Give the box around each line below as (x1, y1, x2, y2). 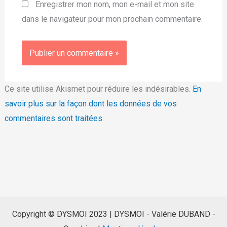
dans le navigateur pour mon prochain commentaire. (21, 14, 203, 24)
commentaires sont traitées (4, 113, 102, 123)
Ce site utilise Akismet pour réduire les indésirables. (4, 84, 193, 94)
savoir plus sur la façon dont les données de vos (4, 98, 177, 108)
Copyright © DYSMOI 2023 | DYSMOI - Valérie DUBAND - (12, 209, 215, 219)
